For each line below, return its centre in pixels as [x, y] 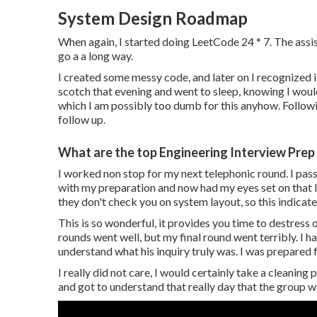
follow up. [82, 119]
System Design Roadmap [153, 18]
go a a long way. [96, 55]
